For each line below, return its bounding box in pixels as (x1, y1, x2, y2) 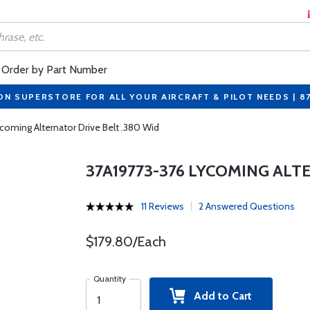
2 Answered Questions (198, 200, 295, 212)
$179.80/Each (85, 233, 166, 250)
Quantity (93, 273, 126, 284)
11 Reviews (140, 200, 184, 212)
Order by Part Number (1, 63, 107, 76)
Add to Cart (185, 289, 253, 302)
